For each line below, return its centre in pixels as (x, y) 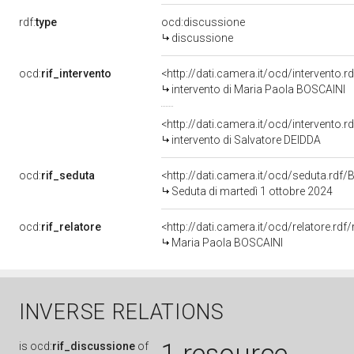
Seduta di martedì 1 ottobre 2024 (252, 191)
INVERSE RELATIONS (122, 312)
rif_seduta (68, 175)
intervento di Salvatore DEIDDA (246, 140)
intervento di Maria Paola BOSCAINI (258, 89)
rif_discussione (94, 346)
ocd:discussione (203, 22)
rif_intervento (76, 73)
